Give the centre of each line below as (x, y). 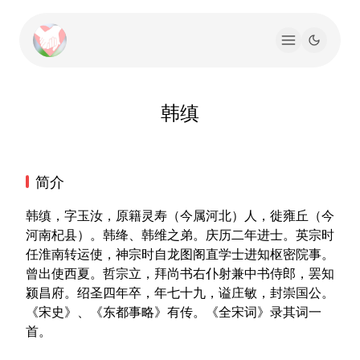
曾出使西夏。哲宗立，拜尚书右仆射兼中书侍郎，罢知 (180, 273)
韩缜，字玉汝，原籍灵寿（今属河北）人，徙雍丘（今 (180, 215)
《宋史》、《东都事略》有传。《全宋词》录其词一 (174, 312)
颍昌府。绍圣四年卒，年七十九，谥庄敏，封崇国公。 (180, 292)
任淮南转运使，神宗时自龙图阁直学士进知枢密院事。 (180, 254)
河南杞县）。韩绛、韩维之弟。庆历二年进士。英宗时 (180, 235)
